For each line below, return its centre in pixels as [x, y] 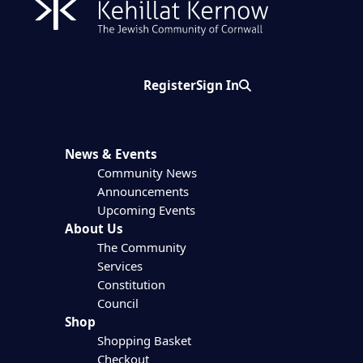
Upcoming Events [146, 210]
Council [117, 303]
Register [170, 85]
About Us [94, 229]
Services [120, 266]
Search [260, 85]
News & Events [111, 155]
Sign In [218, 85]
